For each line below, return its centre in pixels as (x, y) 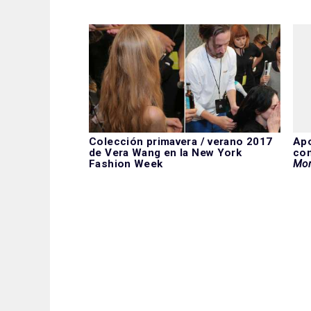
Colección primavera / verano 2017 (181, 141)
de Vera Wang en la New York (166, 152)
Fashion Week (126, 163)
